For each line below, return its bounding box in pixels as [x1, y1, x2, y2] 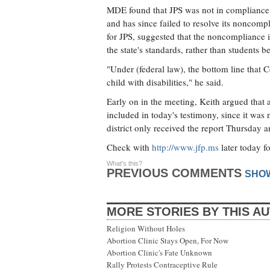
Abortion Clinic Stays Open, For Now [107, 235, 228, 246]
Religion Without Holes [107, 223, 185, 234]
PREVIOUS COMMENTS [107, 166, 242, 180]
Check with [107, 141, 152, 153]
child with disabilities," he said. [107, 76, 224, 88]
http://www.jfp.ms [152, 141, 219, 153]
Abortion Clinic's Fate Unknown [107, 247, 212, 258]
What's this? [107, 160, 142, 167]
